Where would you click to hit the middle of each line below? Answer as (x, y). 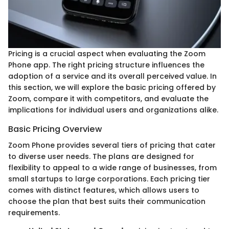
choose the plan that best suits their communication (107, 201)
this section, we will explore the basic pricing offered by (112, 87)
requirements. (34, 213)
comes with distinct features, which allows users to (104, 190)
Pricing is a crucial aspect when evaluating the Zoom (107, 53)
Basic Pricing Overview (55, 129)
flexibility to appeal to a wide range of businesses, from (112, 168)
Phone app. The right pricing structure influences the (106, 65)
